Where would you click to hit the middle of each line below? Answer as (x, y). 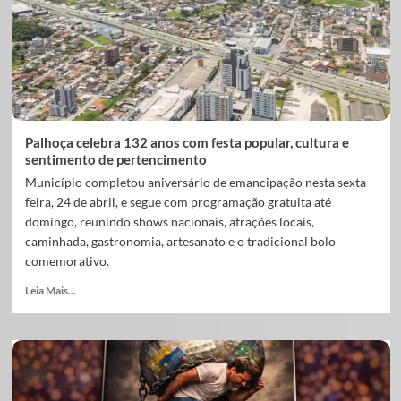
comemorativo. (67, 261)
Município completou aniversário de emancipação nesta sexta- (197, 182)
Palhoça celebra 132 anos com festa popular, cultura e (187, 142)
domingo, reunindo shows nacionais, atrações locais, (169, 222)
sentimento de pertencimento (115, 159)
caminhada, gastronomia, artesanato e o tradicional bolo (180, 241)
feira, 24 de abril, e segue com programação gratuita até (178, 202)
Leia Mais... (50, 290)
